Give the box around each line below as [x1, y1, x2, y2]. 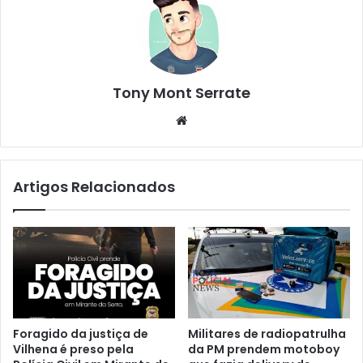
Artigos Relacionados [13, 176, 175, 197]
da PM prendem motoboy [188, 340, 340, 357]
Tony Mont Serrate [113, 82, 250, 103]
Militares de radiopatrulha [188, 325, 346, 342]
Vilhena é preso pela [13, 340, 134, 357]
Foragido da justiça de [13, 325, 148, 342]
